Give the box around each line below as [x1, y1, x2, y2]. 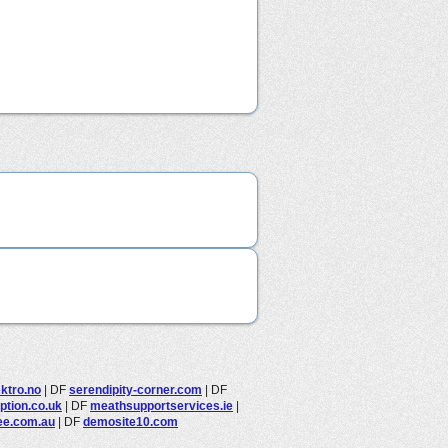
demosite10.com [83, 414, 178, 429]
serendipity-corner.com [69, 382, 202, 397]
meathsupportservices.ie [90, 398, 233, 413]
